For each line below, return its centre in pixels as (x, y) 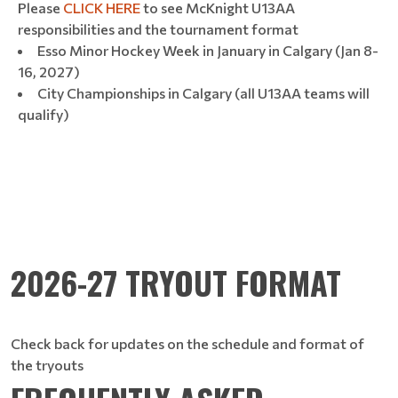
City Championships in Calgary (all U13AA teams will (203, 92)
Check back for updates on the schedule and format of (187, 343)
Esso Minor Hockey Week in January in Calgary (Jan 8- (208, 50)
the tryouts (47, 364)
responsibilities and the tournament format (158, 28)
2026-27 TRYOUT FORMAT (176, 282)
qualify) (44, 114)
